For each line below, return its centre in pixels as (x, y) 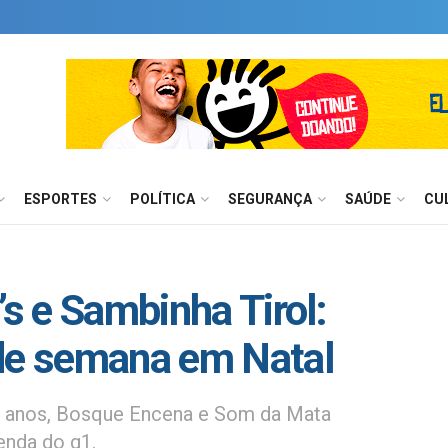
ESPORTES (60, 199)
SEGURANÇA (270, 199)
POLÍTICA (162, 199)
